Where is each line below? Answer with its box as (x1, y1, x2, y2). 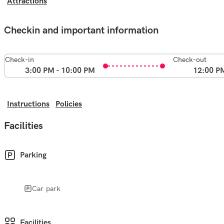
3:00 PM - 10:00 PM (25, 66, 95, 75)
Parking (20, 150, 46, 160)
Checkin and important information (4, 24, 158, 36)
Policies (55, 99, 82, 109)
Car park (32, 183, 61, 193)
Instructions (7, 99, 49, 109)
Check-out (173, 55, 206, 64)
